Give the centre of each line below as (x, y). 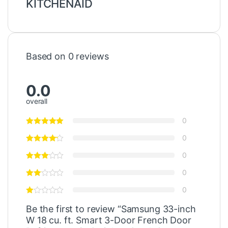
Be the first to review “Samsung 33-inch (111, 209)
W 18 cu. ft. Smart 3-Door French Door (109, 220)
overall (37, 101)
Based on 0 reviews (67, 56)
